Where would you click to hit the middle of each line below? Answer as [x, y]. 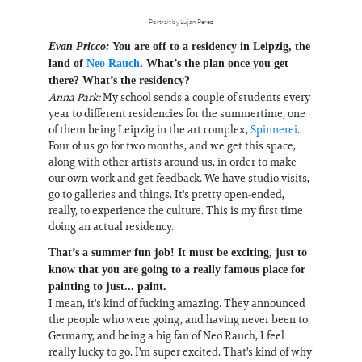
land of [67, 63]
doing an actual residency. [111, 226]
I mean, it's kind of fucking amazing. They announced [177, 303]
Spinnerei [274, 129]
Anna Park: [74, 97]
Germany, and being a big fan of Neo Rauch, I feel [166, 335]
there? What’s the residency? [119, 80]
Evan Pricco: [79, 46]
